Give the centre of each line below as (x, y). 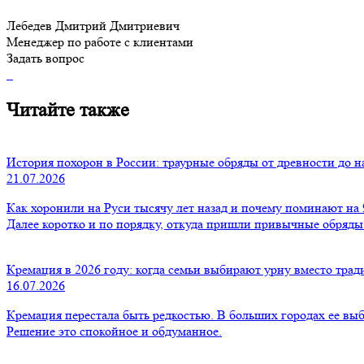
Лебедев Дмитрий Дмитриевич (93, 25)
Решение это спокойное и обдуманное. (114, 331)
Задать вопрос (45, 58)
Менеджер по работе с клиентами (100, 41)
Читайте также (68, 110)
